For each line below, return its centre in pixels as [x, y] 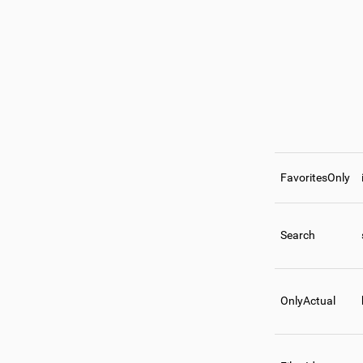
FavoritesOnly [315, 178]
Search [298, 235]
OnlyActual [308, 301]
